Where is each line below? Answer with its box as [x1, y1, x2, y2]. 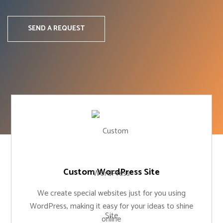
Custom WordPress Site [63, 165, 160, 180]
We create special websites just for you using [37, 187, 186, 200]
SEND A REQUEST [28, 23, 85, 34]
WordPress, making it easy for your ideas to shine [29, 200, 193, 213]
